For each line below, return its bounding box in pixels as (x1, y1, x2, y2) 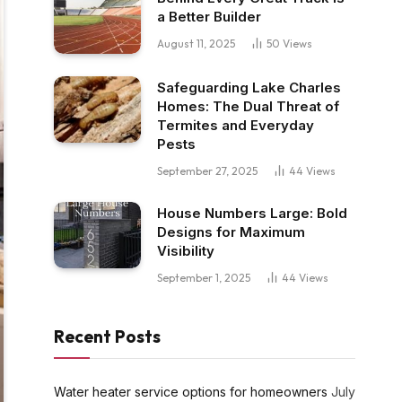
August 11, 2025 (157, 37, 235, 50)
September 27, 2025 (157, 163, 258, 178)
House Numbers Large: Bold (157, 204, 347, 222)
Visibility (157, 241, 214, 259)
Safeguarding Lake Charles (157, 78, 341, 96)
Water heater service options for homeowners (54, 383, 328, 399)
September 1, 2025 (157, 270, 250, 284)
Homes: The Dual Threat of (157, 97, 339, 115)
